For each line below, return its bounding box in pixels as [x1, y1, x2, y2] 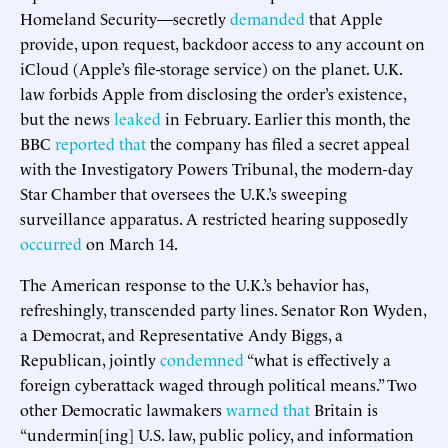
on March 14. [82, 231, 178, 254]
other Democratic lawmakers [20, 397, 226, 420]
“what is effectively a [244, 347, 391, 370]
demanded [230, 6, 305, 29]
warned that [226, 397, 310, 420]
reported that [55, 131, 146, 154]
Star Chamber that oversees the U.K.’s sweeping [20, 181, 347, 204]
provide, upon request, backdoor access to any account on [20, 31, 425, 54]
